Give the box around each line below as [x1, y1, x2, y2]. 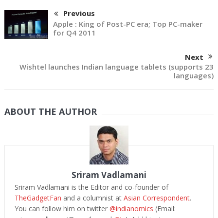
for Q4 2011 [53, 28, 96, 38]
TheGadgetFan [14, 193, 61, 203]
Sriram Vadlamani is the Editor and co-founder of [14, 182, 168, 192]
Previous [63, 8, 95, 18]
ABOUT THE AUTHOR [4, 106, 97, 118]
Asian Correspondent [123, 193, 190, 203]
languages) [174, 71, 214, 81]
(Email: [153, 204, 176, 214]
